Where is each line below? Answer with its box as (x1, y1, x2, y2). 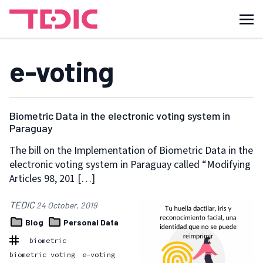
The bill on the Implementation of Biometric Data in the (9, 143, 253, 158)
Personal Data (62, 217, 119, 227)
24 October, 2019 (36, 200, 97, 210)
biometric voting (9, 250, 75, 259)
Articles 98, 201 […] (9, 171, 95, 186)
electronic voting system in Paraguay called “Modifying (9, 157, 251, 172)
